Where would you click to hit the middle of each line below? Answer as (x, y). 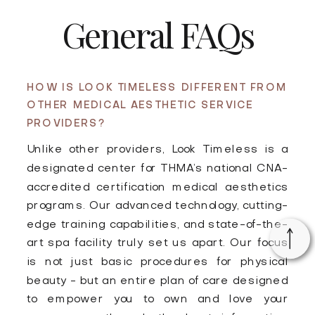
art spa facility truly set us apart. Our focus (157, 244)
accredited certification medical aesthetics (157, 187)
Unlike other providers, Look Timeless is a (157, 150)
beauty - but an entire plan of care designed (157, 281)
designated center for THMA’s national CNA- (157, 169)
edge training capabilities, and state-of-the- (157, 225)
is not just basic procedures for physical (157, 262)
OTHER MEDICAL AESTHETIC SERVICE (140, 106)
